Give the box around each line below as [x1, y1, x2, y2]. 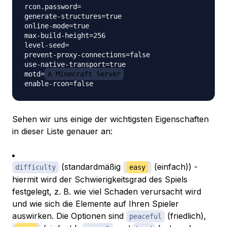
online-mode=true [24, 22, 89, 30]
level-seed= [24, 41, 69, 50]
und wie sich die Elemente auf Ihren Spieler [12, 199, 179, 209]
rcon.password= [24, 3, 81, 11]
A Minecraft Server [48, 70, 121, 79]
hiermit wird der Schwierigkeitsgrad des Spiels [12, 174, 187, 185]
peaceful [129, 212, 162, 221]
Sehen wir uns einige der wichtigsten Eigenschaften [12, 114, 209, 125]
